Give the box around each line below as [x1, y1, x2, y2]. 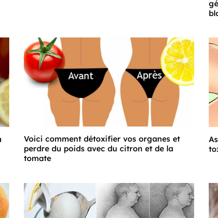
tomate [24, 153, 51, 163]
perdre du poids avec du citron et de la [24, 144, 173, 154]
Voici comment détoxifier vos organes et [24, 134, 180, 144]
